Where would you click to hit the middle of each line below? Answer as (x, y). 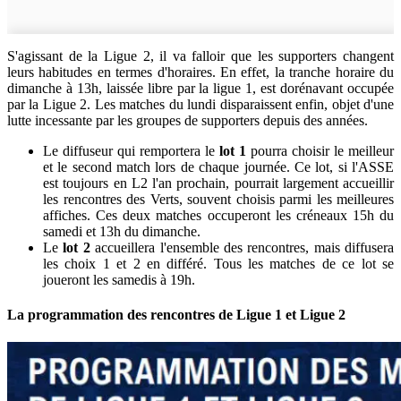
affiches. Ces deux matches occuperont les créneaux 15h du (218, 215)
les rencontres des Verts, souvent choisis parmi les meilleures (218, 199)
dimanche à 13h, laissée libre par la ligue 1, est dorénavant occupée (200, 88)
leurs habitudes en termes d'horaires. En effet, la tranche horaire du (200, 72)
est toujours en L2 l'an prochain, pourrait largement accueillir (218, 183)
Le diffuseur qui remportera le (131, 150)
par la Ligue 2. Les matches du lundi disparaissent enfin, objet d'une (200, 104)
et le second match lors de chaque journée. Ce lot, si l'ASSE (218, 166)
